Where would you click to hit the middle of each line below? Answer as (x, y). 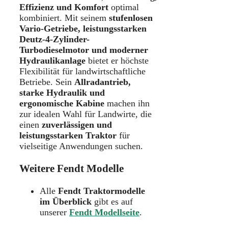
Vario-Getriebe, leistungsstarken (83, 28)
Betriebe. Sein (47, 82)
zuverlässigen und (77, 124)
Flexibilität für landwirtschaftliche (82, 71)
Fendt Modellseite (104, 212)
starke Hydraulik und (62, 92)
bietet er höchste (117, 60)
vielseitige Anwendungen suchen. (81, 146)
